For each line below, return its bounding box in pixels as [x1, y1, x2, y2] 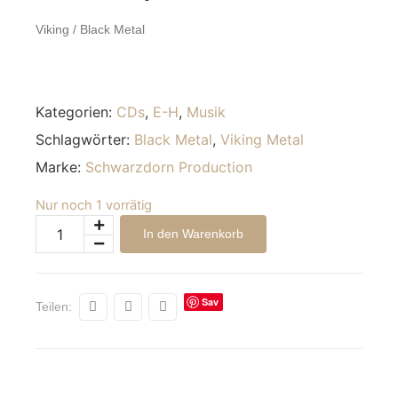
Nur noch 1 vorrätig [36, 197, 152, 214]
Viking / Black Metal [36, 21, 145, 36]
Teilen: [36, 299, 72, 314]
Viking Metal [220, 131, 304, 149]
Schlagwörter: [36, 131, 134, 149]
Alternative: [36, 218, 112, 236]
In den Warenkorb [143, 227, 243, 242]
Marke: [36, 158, 85, 177]
